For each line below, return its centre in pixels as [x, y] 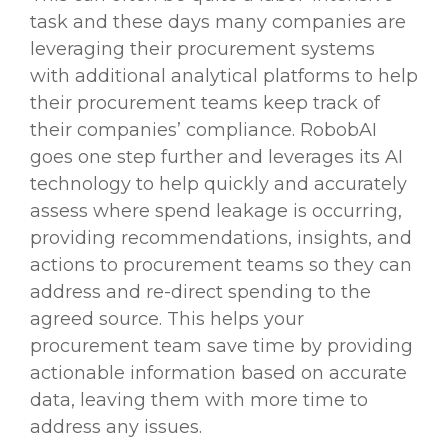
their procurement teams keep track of [205, 103]
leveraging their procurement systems [202, 49]
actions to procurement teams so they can [221, 265]
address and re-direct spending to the [200, 292]
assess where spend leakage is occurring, [216, 211]
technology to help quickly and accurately [218, 184]
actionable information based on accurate [218, 373]
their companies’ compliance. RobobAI [203, 130]
